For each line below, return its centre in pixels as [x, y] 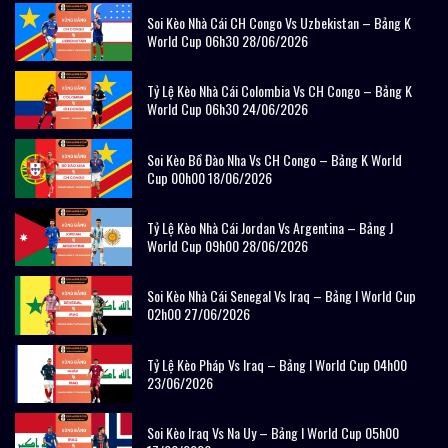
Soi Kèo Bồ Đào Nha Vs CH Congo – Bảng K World [274, 159]
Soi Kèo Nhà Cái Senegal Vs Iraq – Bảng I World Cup [281, 296]
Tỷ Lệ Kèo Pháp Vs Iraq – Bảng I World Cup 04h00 [276, 364]
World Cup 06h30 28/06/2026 [227, 40]
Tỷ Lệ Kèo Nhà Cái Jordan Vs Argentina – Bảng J [269, 228]
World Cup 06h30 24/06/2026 [227, 109]
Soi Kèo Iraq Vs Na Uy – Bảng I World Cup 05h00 [272, 433]
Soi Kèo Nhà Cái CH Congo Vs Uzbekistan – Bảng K [278, 22]
